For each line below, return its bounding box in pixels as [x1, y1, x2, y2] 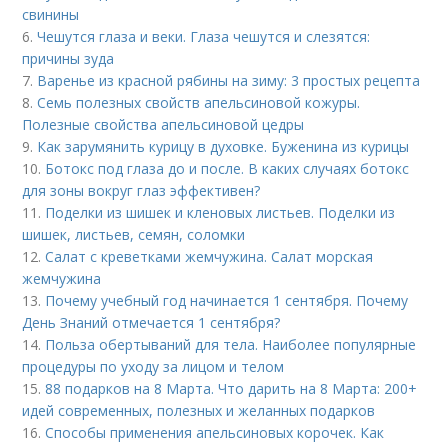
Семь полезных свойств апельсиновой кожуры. [37, 93, 361, 113]
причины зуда [22, 49, 115, 69]
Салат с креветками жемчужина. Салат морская [45, 247, 374, 267]
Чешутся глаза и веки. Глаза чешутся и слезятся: [37, 27, 371, 47]
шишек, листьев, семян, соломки [22, 225, 246, 245]
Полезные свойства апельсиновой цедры [22, 115, 305, 135]
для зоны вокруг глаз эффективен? [22, 181, 261, 201]
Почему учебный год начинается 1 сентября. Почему [45, 291, 409, 311]
